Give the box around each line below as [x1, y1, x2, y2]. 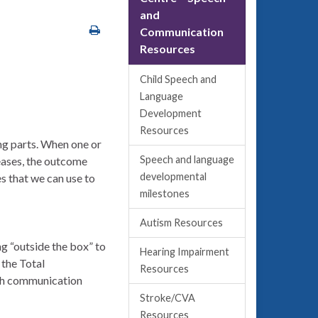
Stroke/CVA [140, 292, 195, 304]
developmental [140, 170, 207, 182]
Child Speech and [140, 73, 216, 85]
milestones [140, 187, 190, 199]
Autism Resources [140, 216, 223, 229]
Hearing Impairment [140, 246, 229, 258]
